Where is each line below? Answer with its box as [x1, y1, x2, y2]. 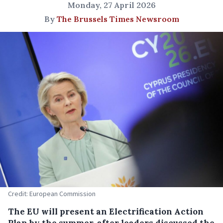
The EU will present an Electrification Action [8, 206, 204, 217]
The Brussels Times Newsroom [56, 14, 179, 24]
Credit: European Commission [8, 189, 96, 198]
